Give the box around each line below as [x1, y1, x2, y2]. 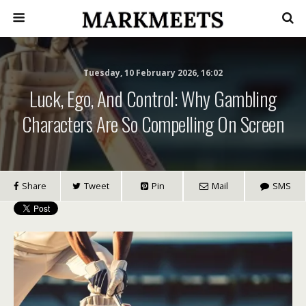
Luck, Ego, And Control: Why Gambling [29, 84, 277, 113]
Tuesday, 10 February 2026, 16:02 [83, 67, 223, 79]
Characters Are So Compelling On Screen [21, 109, 285, 138]
